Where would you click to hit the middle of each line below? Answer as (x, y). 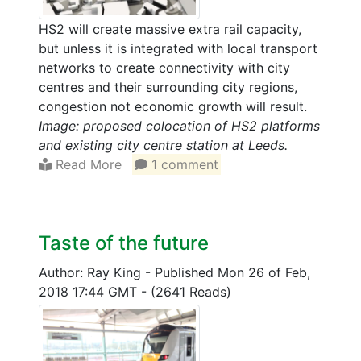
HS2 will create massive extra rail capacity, (170, 29)
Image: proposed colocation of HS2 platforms (179, 125)
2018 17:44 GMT (90, 291)
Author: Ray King (92, 272)
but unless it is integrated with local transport (178, 48)
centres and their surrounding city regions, (168, 87)
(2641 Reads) (191, 291)
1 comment (183, 164)
